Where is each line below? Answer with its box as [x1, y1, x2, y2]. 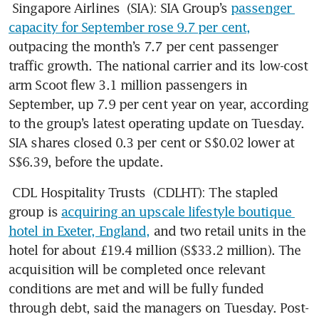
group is [9, 203, 61, 219]
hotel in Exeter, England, [9, 222, 150, 239]
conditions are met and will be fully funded [9, 280, 264, 296]
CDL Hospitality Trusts [12, 184, 146, 200]
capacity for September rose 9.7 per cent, [9, 19, 251, 35]
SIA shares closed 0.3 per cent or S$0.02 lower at [9, 134, 294, 150]
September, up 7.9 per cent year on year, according [9, 95, 309, 112]
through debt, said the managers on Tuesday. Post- [9, 299, 308, 315]
